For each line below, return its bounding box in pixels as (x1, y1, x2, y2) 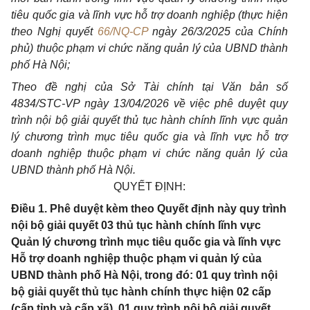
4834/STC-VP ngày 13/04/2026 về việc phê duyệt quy (11, 98, 288, 109)
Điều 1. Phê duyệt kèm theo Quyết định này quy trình (11, 203, 286, 215)
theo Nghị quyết (11, 26, 98, 37)
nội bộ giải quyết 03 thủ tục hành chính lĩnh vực (11, 219, 261, 231)
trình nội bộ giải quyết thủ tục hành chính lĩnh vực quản (11, 114, 288, 126)
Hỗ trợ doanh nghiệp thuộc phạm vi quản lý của (11, 253, 262, 264)
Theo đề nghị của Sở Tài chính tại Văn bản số (11, 81, 288, 93)
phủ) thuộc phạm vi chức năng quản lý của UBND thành (11, 42, 288, 54)
